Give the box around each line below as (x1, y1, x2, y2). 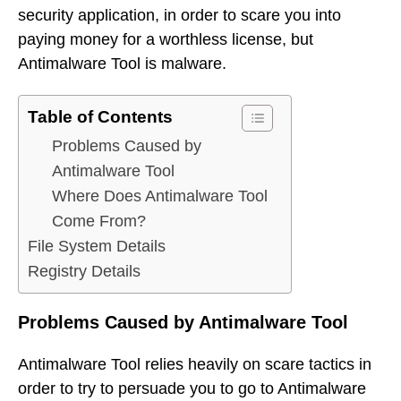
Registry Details (28, 262, 141, 281)
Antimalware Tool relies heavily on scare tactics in (18, 354, 371, 373)
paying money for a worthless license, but (18, 30, 313, 48)
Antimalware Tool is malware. (18, 54, 226, 73)
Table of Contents (28, 107, 173, 127)
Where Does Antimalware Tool (52, 187, 268, 206)
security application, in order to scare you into (18, 5, 341, 24)
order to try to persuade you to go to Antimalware (18, 379, 366, 397)
